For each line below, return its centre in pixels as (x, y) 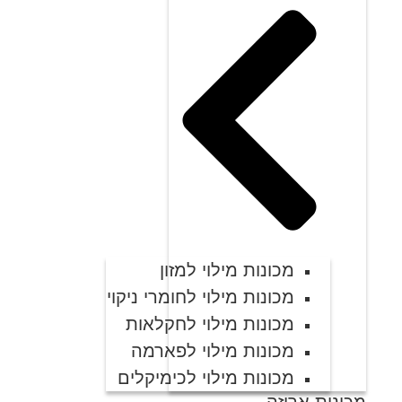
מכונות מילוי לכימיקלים (206, 378)
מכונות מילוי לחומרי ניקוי (201, 297)
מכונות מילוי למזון (227, 271)
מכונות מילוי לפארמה (213, 351)
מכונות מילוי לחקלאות (210, 324)
